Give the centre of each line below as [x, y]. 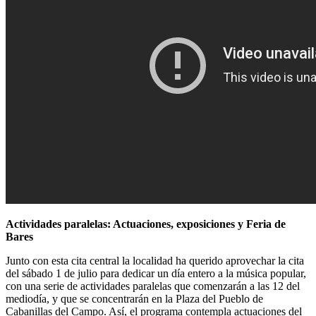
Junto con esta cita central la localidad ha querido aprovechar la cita [155, 260]
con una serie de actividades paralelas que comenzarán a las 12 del [153, 286]
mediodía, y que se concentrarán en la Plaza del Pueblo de [134, 298]
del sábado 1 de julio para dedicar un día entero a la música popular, [156, 273]
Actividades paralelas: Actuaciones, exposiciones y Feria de [146, 224]
